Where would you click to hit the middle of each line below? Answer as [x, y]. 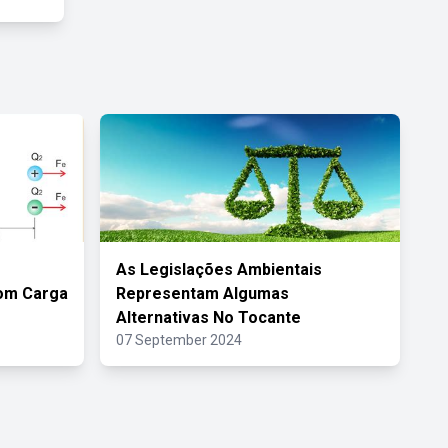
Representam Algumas [202, 293]
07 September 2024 [179, 340]
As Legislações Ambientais [219, 269]
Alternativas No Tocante [208, 317]
